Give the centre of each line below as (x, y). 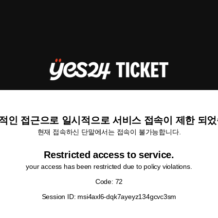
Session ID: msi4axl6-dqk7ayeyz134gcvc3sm (109, 197)
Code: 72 (109, 182)
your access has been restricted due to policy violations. (109, 166)
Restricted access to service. (109, 155)
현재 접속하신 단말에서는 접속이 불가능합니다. (109, 132)
